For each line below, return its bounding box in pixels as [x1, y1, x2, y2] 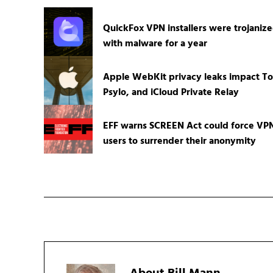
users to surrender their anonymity [102, 133, 256, 149]
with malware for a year [102, 35, 207, 52]
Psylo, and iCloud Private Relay [102, 84, 239, 101]
